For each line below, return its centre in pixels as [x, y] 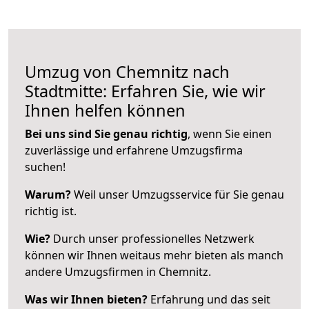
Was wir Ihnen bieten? [86, 299]
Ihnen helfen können [105, 110]
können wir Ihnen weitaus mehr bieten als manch [154, 255]
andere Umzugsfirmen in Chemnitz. [118, 271]
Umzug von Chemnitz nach [127, 71]
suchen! [45, 167]
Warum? [48, 194]
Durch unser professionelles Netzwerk [152, 238]
